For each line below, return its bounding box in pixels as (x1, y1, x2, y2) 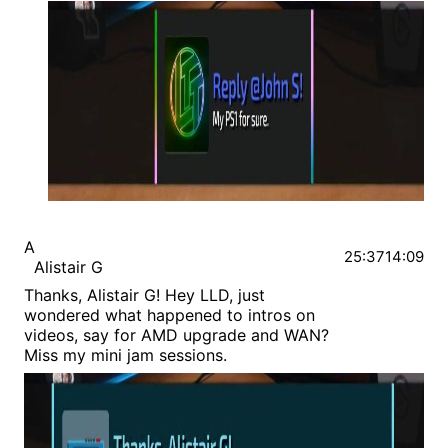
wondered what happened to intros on (24, 305, 315, 326)
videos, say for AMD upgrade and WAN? (24, 325, 329, 346)
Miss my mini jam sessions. (24, 345, 227, 366)
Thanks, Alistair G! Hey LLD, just (24, 285, 265, 306)
